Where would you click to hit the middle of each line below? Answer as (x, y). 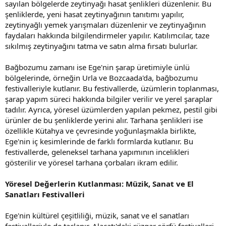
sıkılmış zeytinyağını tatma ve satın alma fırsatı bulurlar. (101, 46)
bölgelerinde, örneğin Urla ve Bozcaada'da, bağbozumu (101, 77)
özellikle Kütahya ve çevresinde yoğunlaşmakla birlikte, (101, 130)
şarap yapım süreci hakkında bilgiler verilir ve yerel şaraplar (109, 99)
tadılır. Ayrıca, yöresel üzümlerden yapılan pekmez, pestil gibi (111, 109)
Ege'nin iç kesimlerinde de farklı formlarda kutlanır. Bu (99, 141)
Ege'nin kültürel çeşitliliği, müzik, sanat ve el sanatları (97, 215)
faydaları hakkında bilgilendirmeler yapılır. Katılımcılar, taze (107, 35)
